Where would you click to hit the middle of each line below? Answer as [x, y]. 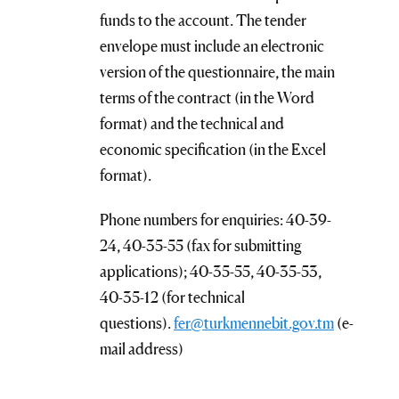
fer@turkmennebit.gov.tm [254, 323]
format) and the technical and [192, 123]
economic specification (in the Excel [213, 149]
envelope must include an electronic [212, 45]
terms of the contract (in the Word [207, 97]
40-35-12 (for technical [172, 297]
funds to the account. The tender [203, 20]
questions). [137, 323]
